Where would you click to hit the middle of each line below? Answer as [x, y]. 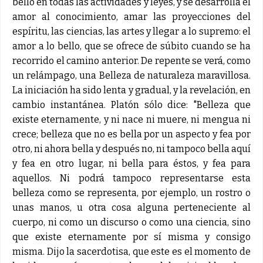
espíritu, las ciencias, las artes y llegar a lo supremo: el [131, 31]
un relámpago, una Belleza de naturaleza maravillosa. [131, 75]
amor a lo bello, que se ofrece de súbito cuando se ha [131, 46]
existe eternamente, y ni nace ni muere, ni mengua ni [131, 119]
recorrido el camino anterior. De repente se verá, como [131, 60]
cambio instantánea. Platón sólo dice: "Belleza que [131, 104]
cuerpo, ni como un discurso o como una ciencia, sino [131, 222]
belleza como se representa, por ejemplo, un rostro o [131, 193]
